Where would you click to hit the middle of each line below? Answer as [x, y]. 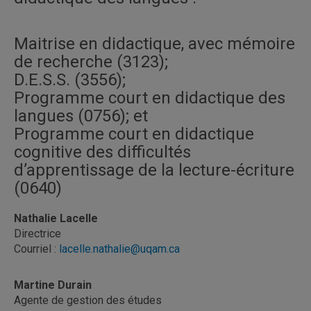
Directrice [37, 234]
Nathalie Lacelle [56, 218]
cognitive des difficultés [102, 152]
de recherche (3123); [91, 62]
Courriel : [36, 249]
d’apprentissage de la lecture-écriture [154, 170]
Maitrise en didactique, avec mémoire [154, 44]
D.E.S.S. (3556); [70, 80]
